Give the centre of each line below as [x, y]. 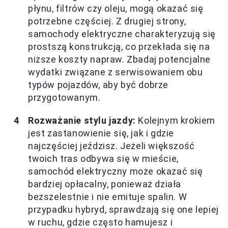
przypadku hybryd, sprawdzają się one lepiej [123, 209]
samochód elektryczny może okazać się [116, 171]
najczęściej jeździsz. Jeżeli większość [111, 146]
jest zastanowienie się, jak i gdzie [101, 133]
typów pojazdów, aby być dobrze [98, 84]
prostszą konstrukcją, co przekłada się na [119, 46]
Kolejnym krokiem [176, 120]
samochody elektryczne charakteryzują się [122, 34]
